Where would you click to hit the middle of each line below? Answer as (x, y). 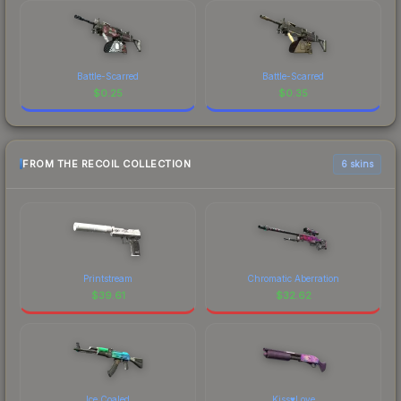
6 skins (357, 163)
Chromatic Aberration (293, 278)
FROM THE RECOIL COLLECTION (107, 164)
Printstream (108, 278)
